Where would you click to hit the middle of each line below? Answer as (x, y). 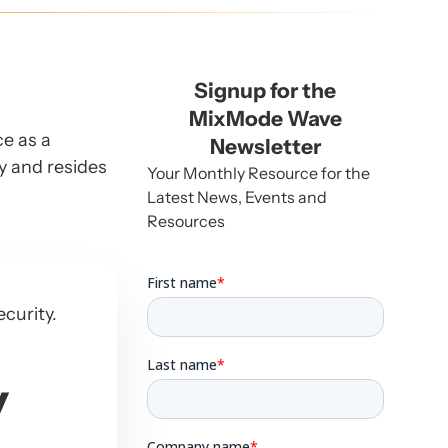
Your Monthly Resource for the (258, 173)
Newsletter (265, 146)
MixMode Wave (265, 118)
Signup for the (265, 90)
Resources (185, 221)
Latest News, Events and (236, 197)
